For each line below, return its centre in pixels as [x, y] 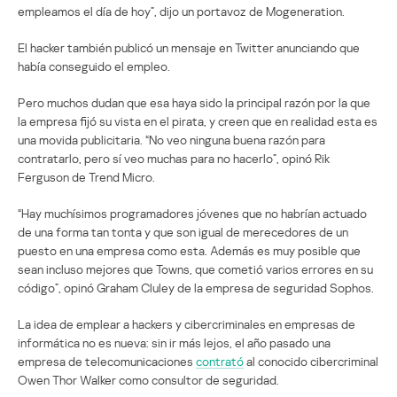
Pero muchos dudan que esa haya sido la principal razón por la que [194, 102]
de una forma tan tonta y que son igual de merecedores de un [183, 231]
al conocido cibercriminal [311, 361]
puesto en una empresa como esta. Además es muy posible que [189, 250]
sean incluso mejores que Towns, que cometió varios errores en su [195, 269]
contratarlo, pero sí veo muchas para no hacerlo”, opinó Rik [174, 158]
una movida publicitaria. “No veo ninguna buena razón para [171, 139]
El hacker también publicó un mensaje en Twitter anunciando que [189, 47]
